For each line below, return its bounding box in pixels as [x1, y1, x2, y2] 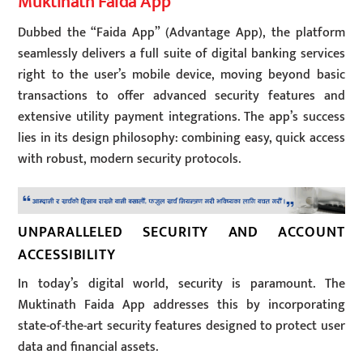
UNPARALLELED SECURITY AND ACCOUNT [18, 220, 345, 245]
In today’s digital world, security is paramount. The [18, 272, 345, 295]
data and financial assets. [18, 335, 159, 358]
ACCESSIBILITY [18, 243, 116, 267]
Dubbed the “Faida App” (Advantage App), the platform [18, 22, 345, 45]
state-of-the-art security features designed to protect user [18, 314, 345, 337]
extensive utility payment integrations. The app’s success [18, 106, 345, 129]
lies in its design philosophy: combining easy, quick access [18, 127, 345, 150]
